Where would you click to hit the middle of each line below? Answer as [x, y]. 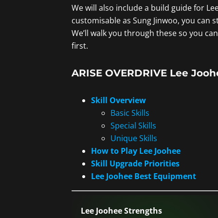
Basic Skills [130, 113]
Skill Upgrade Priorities [135, 164]
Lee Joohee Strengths [121, 211]
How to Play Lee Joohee [136, 151]
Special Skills [133, 126]
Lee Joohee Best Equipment [144, 176]
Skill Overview [118, 100]
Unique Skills [134, 138]
